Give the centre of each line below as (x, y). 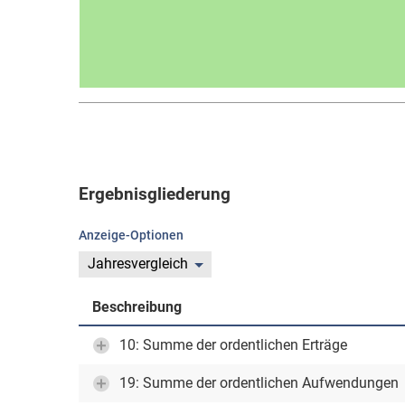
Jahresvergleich (138, 264)
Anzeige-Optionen (131, 235)
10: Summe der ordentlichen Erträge (233, 345)
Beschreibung (137, 307)
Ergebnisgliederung (155, 194)
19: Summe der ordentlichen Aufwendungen (259, 383)
